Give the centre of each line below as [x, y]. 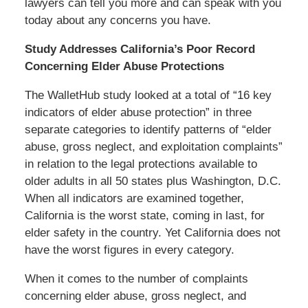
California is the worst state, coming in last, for [144, 215]
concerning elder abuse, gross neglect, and [135, 296]
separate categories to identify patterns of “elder [148, 129]
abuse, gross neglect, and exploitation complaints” [153, 146]
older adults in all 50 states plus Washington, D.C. [153, 181]
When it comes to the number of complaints [136, 278]
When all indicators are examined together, [134, 198]
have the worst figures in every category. [129, 250]
